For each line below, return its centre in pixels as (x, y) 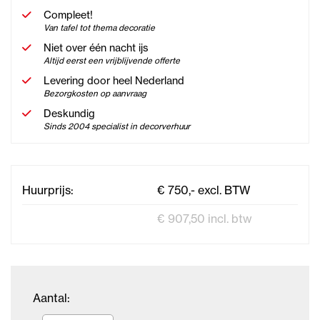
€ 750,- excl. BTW (202, 190)
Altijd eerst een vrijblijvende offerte (112, 61)
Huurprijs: (48, 190)
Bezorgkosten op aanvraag (95, 94)
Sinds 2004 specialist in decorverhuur (117, 126)
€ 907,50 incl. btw (205, 219)
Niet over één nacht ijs (96, 48)
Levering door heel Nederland (114, 81)
